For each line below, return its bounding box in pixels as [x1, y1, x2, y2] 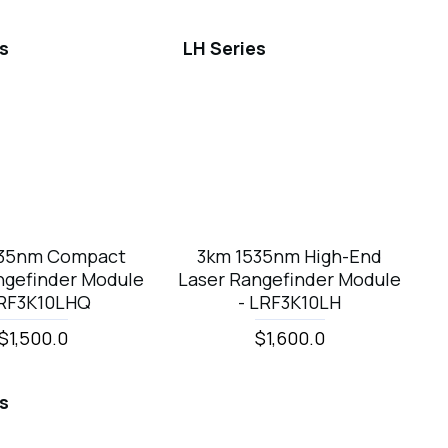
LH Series [183, 35, 267, 60]
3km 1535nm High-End [197, 243, 383, 268]
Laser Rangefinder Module [178, 266, 402, 291]
